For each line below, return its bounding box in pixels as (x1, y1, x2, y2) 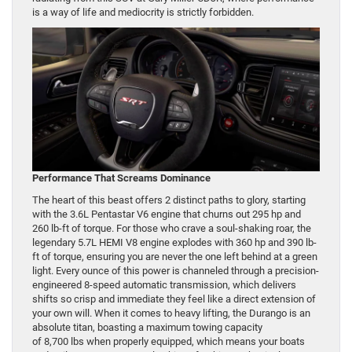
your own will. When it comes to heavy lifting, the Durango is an (32, 307, 310, 320)
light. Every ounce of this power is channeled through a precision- (32, 265, 319, 277)
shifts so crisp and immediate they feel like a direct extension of (32, 293, 316, 306)
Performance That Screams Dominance (32, 172, 211, 185)
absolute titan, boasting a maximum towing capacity (32, 321, 262, 334)
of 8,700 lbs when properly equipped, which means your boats (32, 335, 305, 348)
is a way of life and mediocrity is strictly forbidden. (32, 6, 256, 19)
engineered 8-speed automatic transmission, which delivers (32, 279, 296, 291)
